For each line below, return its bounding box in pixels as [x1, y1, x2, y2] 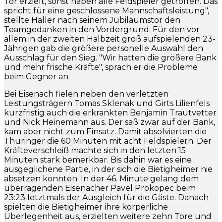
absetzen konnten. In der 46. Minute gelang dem [4, 173, 199, 183]
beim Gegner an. [4, 71, 70, 81]
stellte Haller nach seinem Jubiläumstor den [4, 15, 180, 25]
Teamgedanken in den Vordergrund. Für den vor [4, 24, 200, 34]
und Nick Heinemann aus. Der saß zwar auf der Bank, [4, 117, 215, 127]
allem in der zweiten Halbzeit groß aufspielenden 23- [4, 34, 216, 44]
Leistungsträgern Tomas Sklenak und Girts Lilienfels [4, 98, 210, 108]
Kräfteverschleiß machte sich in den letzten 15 [4, 145, 186, 155]
